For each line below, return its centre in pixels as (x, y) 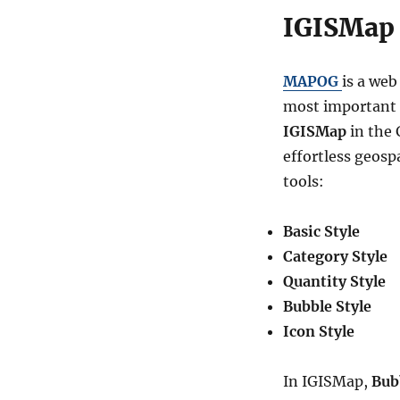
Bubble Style (327, 306)
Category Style (335, 256)
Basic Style (321, 231)
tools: (303, 181)
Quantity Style (334, 281)
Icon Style (318, 331)
